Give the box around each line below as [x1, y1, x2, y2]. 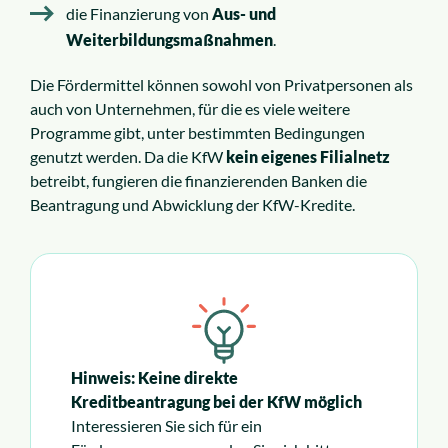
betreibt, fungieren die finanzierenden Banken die [30, 171, 367, 191]
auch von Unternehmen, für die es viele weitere [30, 99, 350, 119]
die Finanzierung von [66, 4, 212, 24]
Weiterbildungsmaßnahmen [66, 30, 273, 50]
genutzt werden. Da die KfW [30, 147, 226, 167]
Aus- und [212, 4, 276, 24]
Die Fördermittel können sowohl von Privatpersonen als [30, 75, 413, 95]
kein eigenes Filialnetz [226, 147, 390, 167]
